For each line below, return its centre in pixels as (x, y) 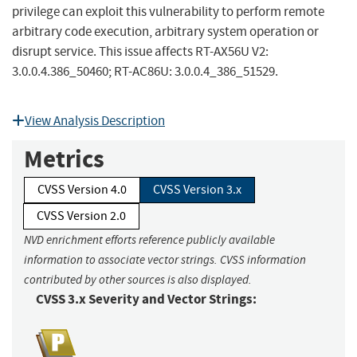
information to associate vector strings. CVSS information (165, 260)
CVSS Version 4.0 (82, 190)
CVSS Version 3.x (197, 190)
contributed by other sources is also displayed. (138, 280)
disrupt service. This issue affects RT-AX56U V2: (140, 52)
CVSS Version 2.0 (81, 216)
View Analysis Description (95, 121)
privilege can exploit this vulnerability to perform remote (168, 12)
